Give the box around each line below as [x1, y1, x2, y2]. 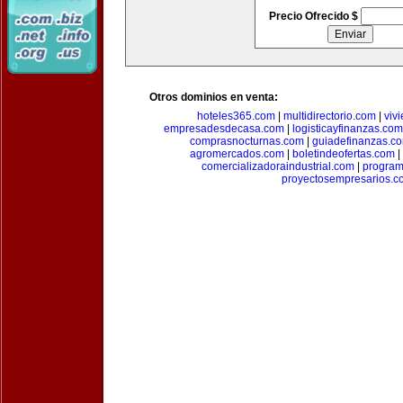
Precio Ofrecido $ [268, 10, 361, 22]
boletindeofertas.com [292, 148, 395, 160]
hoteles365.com [197, 110, 275, 122]
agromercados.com [190, 148, 284, 160]
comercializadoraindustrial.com [201, 160, 354, 173]
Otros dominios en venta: [149, 91, 278, 103]
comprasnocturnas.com [190, 135, 304, 148]
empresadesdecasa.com [164, 122, 284, 135]
